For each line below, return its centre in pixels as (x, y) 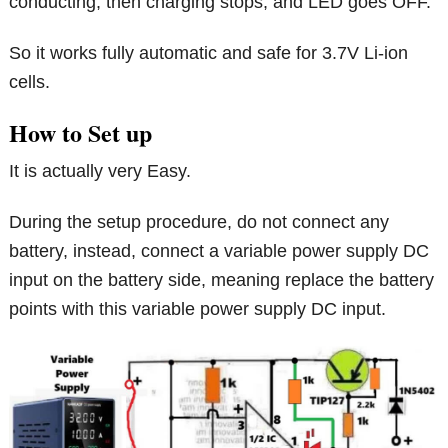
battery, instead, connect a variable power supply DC (219, 250)
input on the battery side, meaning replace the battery (222, 279)
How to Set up (81, 132)
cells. (30, 81)
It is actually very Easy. (100, 170)
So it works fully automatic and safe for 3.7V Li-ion (209, 52)
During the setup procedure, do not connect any (199, 221)
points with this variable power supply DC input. (198, 308)
